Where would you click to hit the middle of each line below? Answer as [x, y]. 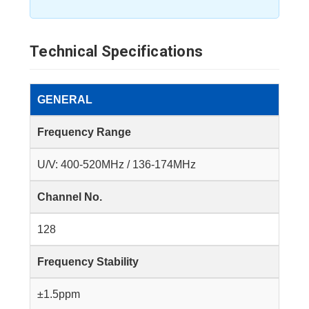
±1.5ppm [59, 294]
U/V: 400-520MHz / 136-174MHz [117, 164]
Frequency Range [84, 132]
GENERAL [65, 99]
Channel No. [70, 197]
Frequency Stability [88, 261]
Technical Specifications [116, 51]
